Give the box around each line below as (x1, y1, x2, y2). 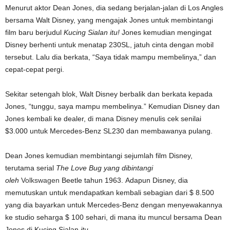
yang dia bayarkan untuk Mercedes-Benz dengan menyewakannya (5, 201, 222, 209)
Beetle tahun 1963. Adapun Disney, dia (60, 176, 188, 184)
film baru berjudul (5, 28, 64, 36)
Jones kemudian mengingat (122, 28, 212, 36)
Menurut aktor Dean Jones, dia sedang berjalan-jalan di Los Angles (5, 4, 223, 12)
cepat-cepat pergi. (5, 65, 76, 73)
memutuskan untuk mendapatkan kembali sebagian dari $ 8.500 (5, 188, 214, 197)
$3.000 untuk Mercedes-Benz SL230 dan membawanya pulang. (5, 127, 217, 135)
